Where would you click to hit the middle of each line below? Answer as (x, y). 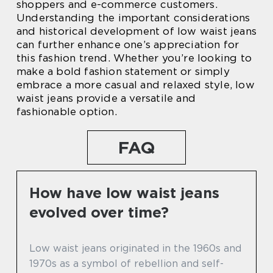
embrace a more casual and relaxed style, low (136, 84)
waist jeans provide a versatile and (106, 98)
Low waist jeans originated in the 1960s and (135, 248)
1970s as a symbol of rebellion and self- (126, 263)
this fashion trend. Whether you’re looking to (134, 58)
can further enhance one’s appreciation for (128, 44)
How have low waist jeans (124, 193)
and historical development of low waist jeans (137, 31)
